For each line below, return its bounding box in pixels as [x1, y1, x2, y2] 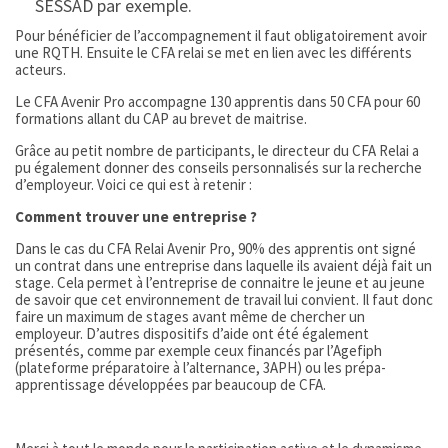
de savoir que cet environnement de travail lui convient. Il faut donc [15, 290, 433, 309]
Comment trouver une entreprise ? [15, 207, 257, 226]
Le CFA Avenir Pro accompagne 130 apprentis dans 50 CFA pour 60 [15, 92, 420, 111]
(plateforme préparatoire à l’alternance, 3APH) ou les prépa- [15, 358, 386, 377]
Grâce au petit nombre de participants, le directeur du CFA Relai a [15, 141, 419, 160]
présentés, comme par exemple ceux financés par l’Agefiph [15, 341, 382, 360]
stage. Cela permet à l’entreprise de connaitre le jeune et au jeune [15, 273, 425, 292]
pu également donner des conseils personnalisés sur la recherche [15, 158, 422, 177]
